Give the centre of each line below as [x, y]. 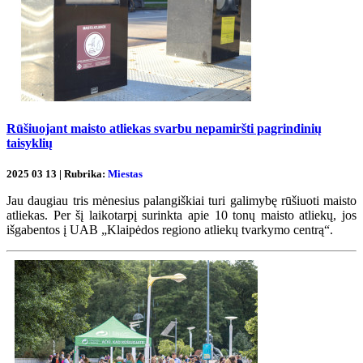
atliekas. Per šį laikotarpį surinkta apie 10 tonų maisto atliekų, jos [181, 216]
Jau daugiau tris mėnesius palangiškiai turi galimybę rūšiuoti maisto [181, 201]
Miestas [125, 174]
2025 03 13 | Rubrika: [57, 174]
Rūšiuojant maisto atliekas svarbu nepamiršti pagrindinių [164, 129]
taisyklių [30, 143]
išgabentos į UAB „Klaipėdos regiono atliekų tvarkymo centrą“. [170, 230]
